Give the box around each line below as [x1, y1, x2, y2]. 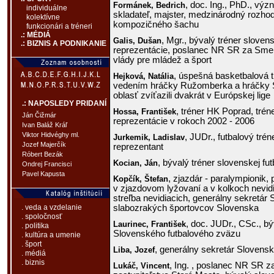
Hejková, [113, 72, 148, 81]
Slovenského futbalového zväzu [113, 229, 240, 239]
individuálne [26, 4, 67, 13]
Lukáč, [113, 261, 141, 270]
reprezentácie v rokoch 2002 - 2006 [113, 116, 254, 126]
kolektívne [26, 13, 60, 22]
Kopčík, [113, 174, 144, 183]
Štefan [144, 174, 168, 183]
